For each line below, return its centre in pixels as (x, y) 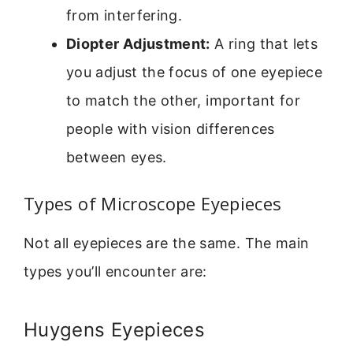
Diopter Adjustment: (138, 43)
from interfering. (124, 15)
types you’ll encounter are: (115, 271)
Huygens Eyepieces (115, 329)
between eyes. (117, 157)
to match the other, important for (183, 100)
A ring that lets (264, 43)
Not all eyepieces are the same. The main (167, 243)
